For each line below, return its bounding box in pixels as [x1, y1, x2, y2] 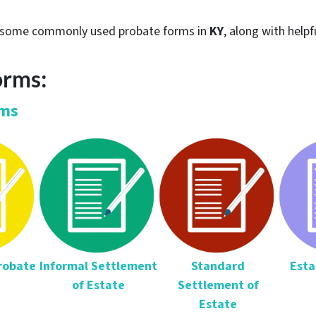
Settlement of [177, 276, 259, 294]
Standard [191, 257, 245, 275]
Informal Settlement [39, 257, 157, 275]
